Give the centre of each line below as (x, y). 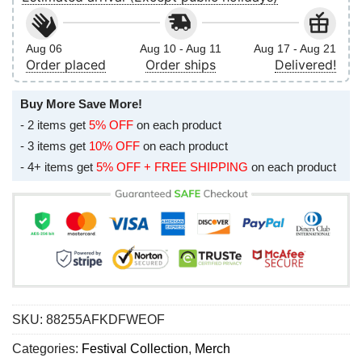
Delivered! (305, 64)
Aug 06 (44, 48)
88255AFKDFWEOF (105, 320)
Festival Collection (135, 349)
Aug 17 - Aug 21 (295, 48)
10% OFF (114, 145)
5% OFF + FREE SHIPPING (172, 166)
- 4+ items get (58, 166)
